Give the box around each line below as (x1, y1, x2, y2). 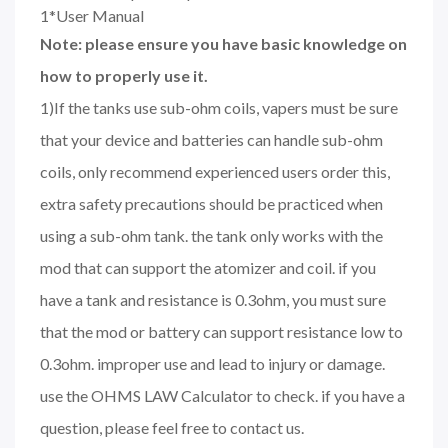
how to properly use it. (40, 65, 208, 85)
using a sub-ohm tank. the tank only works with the (40, 225, 383, 245)
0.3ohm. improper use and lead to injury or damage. (40, 353, 385, 373)
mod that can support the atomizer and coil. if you (40, 257, 376, 277)
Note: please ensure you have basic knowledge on (40, 33, 407, 53)
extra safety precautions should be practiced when (40, 193, 383, 213)
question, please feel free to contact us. (40, 417, 304, 437)
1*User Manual (40, 5, 144, 25)
